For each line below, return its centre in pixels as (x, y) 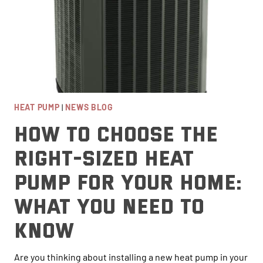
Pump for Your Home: (128, 181)
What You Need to (109, 205)
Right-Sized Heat (104, 157)
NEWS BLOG (89, 107)
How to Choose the (116, 133)
